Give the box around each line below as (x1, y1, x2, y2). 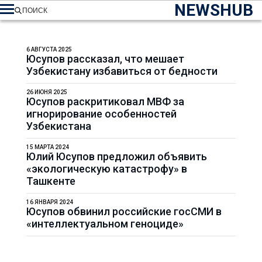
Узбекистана (26, 120, 91, 132)
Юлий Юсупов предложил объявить (26, 150, 207, 163)
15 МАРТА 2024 (26, 144, 69, 150)
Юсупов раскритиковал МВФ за (26, 95, 184, 108)
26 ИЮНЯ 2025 (26, 89, 67, 95)
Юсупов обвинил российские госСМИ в (26, 205, 222, 218)
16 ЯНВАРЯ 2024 (26, 199, 73, 205)
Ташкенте (26, 175, 75, 187)
